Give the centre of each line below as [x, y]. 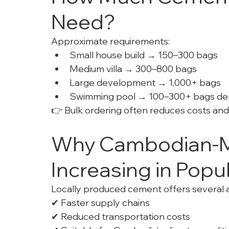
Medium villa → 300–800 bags [133, 69]
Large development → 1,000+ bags [145, 83]
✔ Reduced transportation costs [121, 217]
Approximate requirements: [110, 41]
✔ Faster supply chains [100, 203]
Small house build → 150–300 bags [144, 55]
